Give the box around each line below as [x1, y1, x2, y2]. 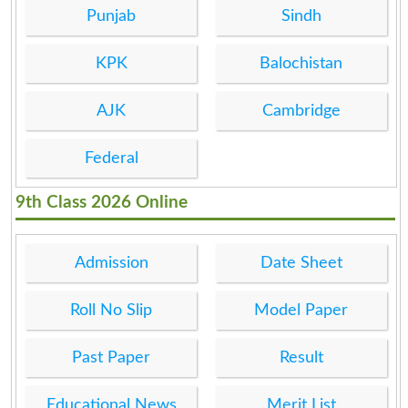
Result [279, 349, 323, 366]
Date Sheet [260, 254, 342, 271]
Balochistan [260, 55, 343, 72]
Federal [84, 149, 138, 167]
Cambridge [261, 102, 341, 119]
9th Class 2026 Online [15, 193, 188, 211]
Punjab [87, 7, 137, 25]
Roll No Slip [70, 301, 153, 319]
